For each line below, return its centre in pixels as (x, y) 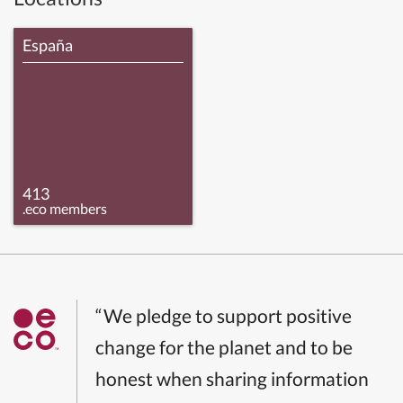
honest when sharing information (232, 378)
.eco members (65, 208)
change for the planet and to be (224, 346)
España (48, 45)
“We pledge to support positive (224, 315)
